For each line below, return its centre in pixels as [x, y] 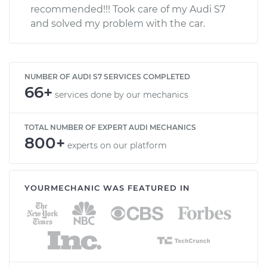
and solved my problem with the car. [118, 23]
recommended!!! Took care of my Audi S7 [128, 9]
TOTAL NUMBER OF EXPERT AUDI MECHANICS [110, 127]
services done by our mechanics [122, 94]
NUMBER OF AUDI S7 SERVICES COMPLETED [107, 76]
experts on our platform [117, 145]
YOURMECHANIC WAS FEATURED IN [107, 187]
